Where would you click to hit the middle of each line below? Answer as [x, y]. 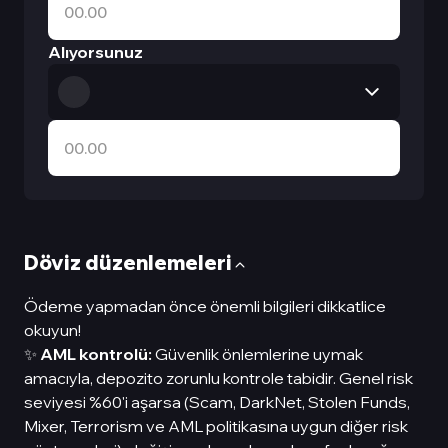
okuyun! [54, 330]
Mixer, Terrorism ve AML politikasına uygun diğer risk [216, 426]
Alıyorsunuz [95, 52]
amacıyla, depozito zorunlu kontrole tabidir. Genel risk [218, 378]
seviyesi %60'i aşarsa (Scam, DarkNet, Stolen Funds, [217, 402]
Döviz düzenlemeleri [128, 262]
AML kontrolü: [96, 354]
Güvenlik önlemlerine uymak [257, 354]
